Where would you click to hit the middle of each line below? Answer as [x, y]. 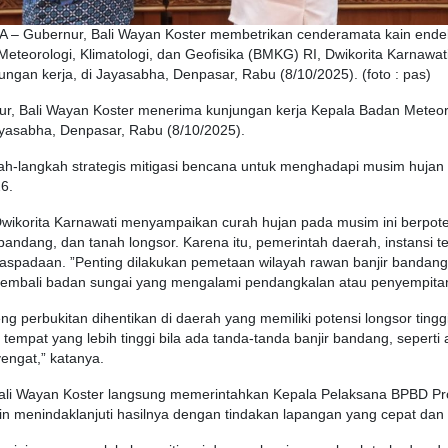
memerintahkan [219, 395]
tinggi [138, 339]
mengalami [206, 283]
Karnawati [85, 223]
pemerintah [292, 243]
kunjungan [239, 111]
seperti [418, 339]
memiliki [285, 319]
